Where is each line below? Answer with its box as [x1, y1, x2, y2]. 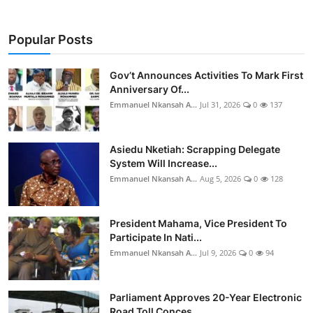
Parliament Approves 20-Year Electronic [110, 291, 302, 304]
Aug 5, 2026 [200, 173, 241, 184]
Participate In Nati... [110, 231, 202, 244]
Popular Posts [8, 32, 93, 48]
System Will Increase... [110, 157, 217, 170]
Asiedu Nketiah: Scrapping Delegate [110, 143, 280, 156]
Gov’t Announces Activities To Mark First [110, 69, 303, 82]
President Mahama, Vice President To [110, 217, 287, 230]
